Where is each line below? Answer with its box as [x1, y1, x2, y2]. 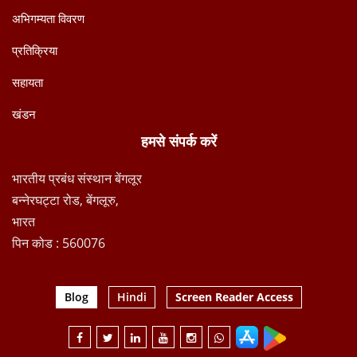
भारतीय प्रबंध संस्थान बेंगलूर [12, 170, 142, 187]
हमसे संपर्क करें [140, 134, 217, 150]
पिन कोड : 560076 [12, 234, 105, 252]
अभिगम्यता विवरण [12, 10, 84, 26]
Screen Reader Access [175, 289, 293, 304]
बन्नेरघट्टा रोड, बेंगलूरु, [12, 191, 119, 209]
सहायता [12, 74, 43, 90]
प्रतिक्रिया [12, 42, 57, 58]
